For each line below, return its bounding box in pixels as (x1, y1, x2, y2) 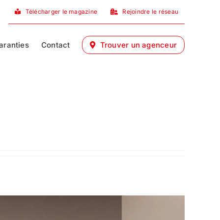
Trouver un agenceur (100, 40, 177, 50)
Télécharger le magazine (25, 8, 98, 15)
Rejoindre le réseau (122, 8, 178, 15)
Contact (41, 40, 70, 50)
